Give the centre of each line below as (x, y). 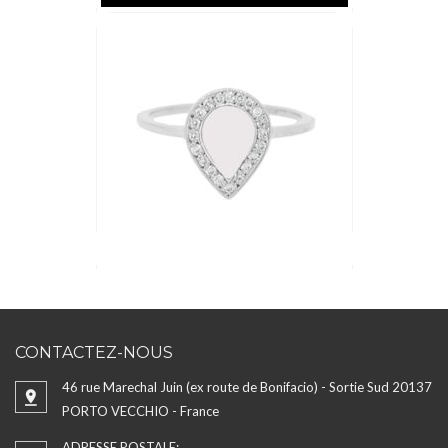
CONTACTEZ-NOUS (94, 353)
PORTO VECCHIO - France (140, 411)
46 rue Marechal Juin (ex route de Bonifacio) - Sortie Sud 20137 (247, 387)
